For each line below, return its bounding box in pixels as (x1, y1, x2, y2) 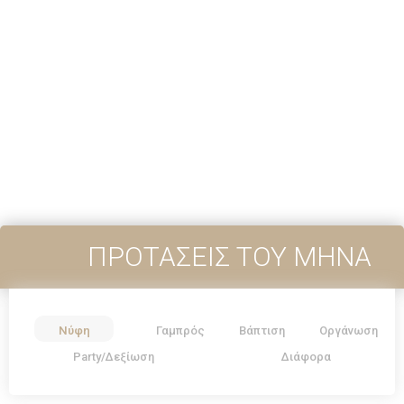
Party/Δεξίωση (72, 349, 154, 363)
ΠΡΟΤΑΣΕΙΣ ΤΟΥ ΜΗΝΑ (87, 240, 372, 272)
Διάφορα (281, 349, 332, 363)
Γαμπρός (156, 323, 205, 337)
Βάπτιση (239, 323, 285, 337)
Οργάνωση (319, 323, 378, 337)
